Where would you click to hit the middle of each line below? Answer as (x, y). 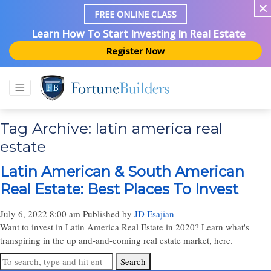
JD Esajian (154, 214)
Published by (109, 214)
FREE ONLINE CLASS (135, 15)
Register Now (135, 51)
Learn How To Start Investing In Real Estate (139, 34)
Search (133, 261)
